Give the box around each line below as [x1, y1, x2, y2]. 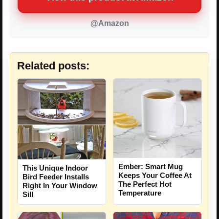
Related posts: [17, 60, 89, 72]
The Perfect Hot [118, 180, 172, 189]
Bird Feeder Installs [22, 173, 89, 181]
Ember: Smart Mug [118, 162, 183, 171]
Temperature [118, 189, 161, 197]
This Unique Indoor [22, 164, 88, 173]
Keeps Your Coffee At [118, 171, 192, 180]
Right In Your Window [22, 181, 97, 190]
